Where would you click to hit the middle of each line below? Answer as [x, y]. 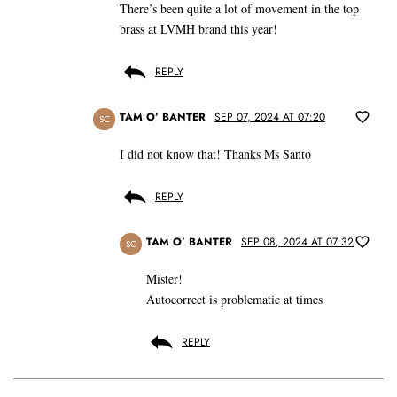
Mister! [164, 279]
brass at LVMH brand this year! [198, 29]
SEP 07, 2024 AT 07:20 [270, 117]
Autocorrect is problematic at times [234, 300]
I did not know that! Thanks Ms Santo [215, 154]
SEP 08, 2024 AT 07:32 [297, 242]
